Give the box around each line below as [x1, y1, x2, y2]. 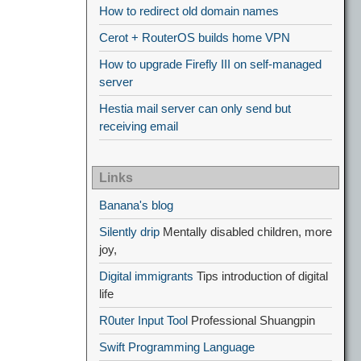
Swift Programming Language [99, 340, 255, 354]
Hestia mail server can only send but [99, 102, 291, 115]
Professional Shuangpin [188, 313, 315, 327]
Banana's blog [99, 198, 173, 212]
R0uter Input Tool [99, 313, 188, 327]
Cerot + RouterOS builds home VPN [99, 31, 290, 44]
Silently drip [99, 225, 160, 239]
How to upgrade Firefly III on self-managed [99, 57, 322, 71]
